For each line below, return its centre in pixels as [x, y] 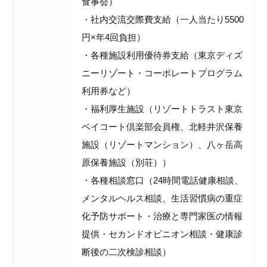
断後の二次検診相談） [127, 252]
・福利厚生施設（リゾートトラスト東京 [162, 109]
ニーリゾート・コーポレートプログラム [162, 73]
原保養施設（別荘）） [127, 163]
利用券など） [109, 91]
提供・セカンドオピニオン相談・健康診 [162, 234]
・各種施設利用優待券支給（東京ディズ [162, 55]
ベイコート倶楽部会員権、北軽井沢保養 [162, 127]
